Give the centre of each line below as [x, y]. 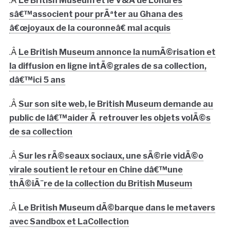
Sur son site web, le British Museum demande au [116, 104]
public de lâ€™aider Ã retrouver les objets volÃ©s [110, 118]
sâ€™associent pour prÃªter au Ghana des [96, 14]
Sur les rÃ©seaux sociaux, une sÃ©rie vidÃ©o [111, 156]
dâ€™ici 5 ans [37, 80]
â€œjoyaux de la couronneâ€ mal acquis [90, 28]
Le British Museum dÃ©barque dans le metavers [117, 208]
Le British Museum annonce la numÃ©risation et [117, 52]
